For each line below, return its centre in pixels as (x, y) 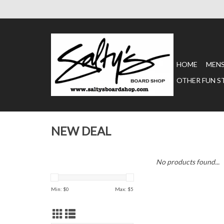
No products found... (188, 162)
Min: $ (58, 189)
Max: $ (123, 189)
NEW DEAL (81, 131)
